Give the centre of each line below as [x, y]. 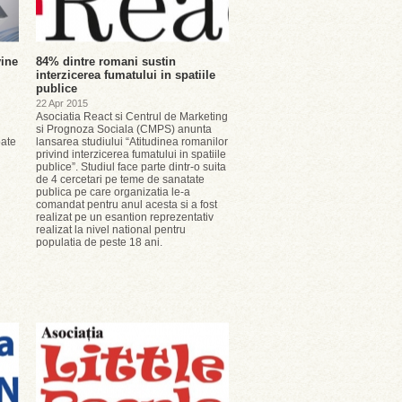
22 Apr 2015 [62, 103]
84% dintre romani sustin [106, 61]
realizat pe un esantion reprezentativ [125, 217]
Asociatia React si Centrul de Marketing [132, 117]
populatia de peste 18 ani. [99, 242]
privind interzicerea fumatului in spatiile [131, 154]
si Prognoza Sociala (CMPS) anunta [124, 129]
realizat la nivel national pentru [111, 230]
